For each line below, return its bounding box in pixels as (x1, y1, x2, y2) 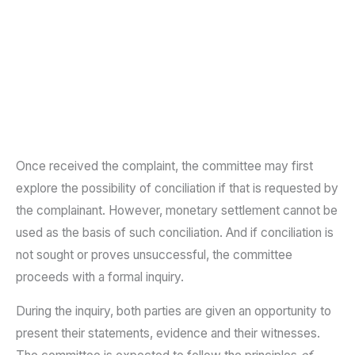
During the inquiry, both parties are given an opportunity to (16, 303, 331, 319)
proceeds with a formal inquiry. (16, 269, 184, 284)
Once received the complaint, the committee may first (16, 158, 313, 174)
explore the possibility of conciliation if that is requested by (16, 180, 338, 196)
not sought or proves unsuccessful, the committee (16, 246, 292, 262)
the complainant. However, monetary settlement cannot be (16, 202, 338, 218)
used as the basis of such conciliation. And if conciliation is (16, 224, 334, 240)
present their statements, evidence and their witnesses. (16, 326, 320, 342)
